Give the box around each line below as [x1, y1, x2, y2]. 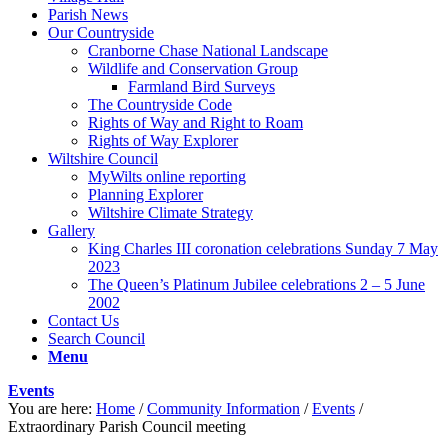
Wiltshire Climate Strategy [88, 203, 253, 221]
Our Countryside [48, 23, 154, 41]
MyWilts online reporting [88, 167, 246, 185]
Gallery [48, 221, 95, 239]
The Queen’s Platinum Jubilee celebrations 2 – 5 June [88, 275, 425, 293]
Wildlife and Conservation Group [88, 59, 298, 77]
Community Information [147, 399, 300, 417]
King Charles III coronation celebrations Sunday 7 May [88, 239, 438, 257]
